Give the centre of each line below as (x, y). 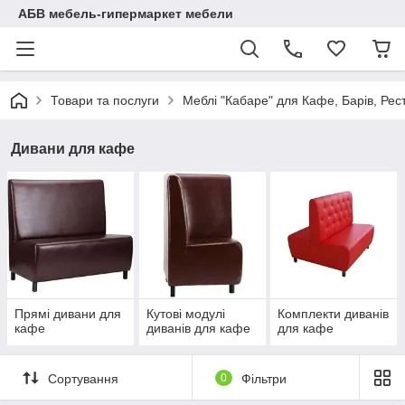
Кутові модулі (185, 314)
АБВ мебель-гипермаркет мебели (126, 14)
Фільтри (264, 378)
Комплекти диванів (334, 314)
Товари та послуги (105, 100)
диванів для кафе (198, 329)
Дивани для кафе (73, 149)
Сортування (83, 378)
